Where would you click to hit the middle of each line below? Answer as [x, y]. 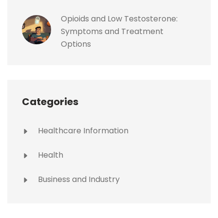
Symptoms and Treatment [112, 32]
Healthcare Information [82, 131]
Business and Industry [78, 180]
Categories [50, 102]
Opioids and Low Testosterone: [119, 19]
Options [76, 44]
